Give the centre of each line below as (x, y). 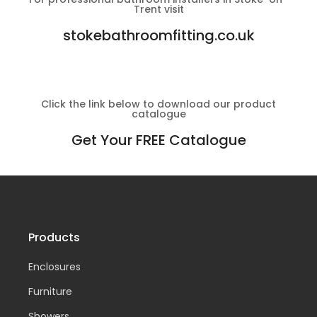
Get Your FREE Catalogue (158, 140)
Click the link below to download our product (158, 104)
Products (54, 238)
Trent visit (158, 10)
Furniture (50, 292)
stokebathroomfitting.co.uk (158, 36)
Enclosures (54, 267)
